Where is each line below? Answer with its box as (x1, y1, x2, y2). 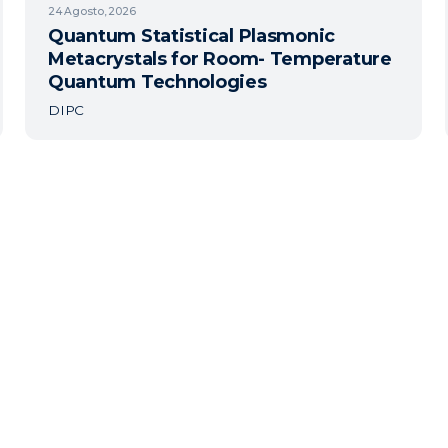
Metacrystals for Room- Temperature (47, 48, 392, 70)
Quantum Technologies (47, 71, 267, 93)
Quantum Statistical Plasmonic (47, 25, 336, 47)
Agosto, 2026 (64, 4, 136, 18)
